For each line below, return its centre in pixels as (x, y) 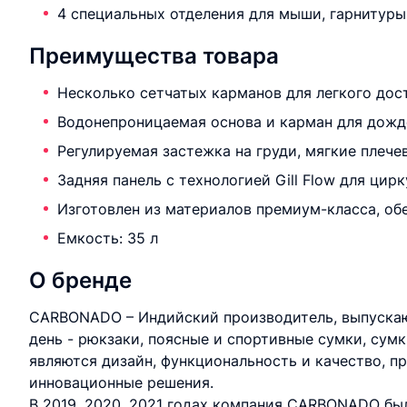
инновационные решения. (121, 382)
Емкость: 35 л (108, 238)
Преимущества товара (154, 56)
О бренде (80, 280)
